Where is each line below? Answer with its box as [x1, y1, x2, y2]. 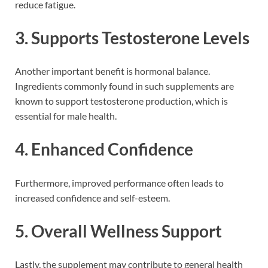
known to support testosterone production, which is [15, 95, 228, 107]
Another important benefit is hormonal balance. [15, 65, 210, 77]
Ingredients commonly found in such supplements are [15, 80, 234, 92]
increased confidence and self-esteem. [15, 191, 170, 203]
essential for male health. [15, 110, 117, 122]
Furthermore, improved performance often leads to [15, 176, 224, 188]
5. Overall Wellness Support [15, 220, 222, 241]
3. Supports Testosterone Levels [15, 28, 249, 48]
